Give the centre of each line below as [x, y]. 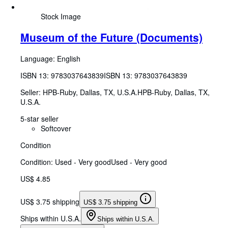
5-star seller [39, 118]
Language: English [50, 58]
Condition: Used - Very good [66, 162]
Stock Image [61, 16]
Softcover [56, 128]
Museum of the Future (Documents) [111, 37]
